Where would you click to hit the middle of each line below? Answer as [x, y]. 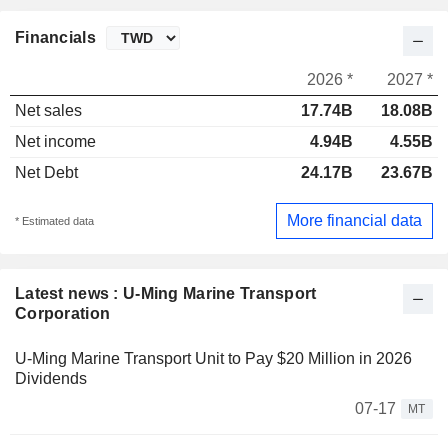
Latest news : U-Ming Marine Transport [166, 293]
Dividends [51, 378]
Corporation [63, 313]
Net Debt [46, 173]
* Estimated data [54, 220]
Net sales [48, 111]
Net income [55, 142]
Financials [55, 38]
